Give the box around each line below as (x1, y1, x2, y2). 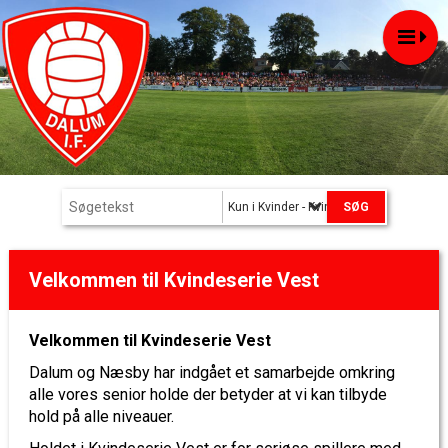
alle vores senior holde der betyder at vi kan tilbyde (29, 385, 387, 404)
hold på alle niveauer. (29, 407, 174, 426)
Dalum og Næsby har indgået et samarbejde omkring (29, 363, 395, 382)
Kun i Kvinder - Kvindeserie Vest (228, 200, 403, 214)
